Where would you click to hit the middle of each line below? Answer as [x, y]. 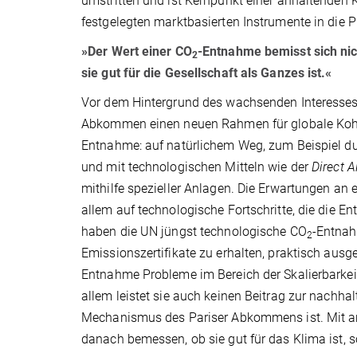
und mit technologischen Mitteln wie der [197, 167]
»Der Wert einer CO [137, 51]
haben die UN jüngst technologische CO [194, 231]
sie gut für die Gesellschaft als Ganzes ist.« [207, 73]
